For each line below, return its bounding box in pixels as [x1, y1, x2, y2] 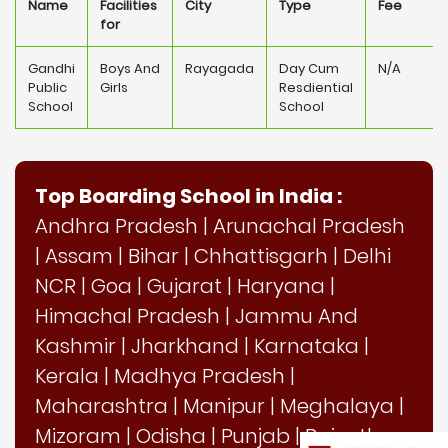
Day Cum [279, 59, 339, 78]
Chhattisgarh [194, 242, 328, 270]
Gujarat [147, 272, 222, 300]
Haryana [237, 272, 325, 300]
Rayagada [185, 59, 254, 78]
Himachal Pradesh [35, 302, 220, 330]
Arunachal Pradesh [213, 212, 405, 240]
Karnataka [254, 332, 359, 360]
